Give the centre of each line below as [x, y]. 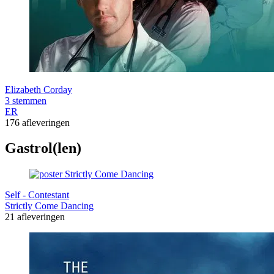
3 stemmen [26, 100]
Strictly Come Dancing [49, 206]
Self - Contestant [37, 195]
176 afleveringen [37, 122]
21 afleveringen [35, 217]
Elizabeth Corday [39, 89]
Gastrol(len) [43, 148]
